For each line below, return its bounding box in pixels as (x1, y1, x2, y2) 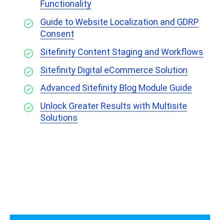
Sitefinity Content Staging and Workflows (40, 46, 203, 57)
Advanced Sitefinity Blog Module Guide (40, 82, 192, 93)
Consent (40, 28, 74, 39)
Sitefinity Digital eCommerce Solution (40, 64, 188, 75)
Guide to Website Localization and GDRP (40, 17, 199, 27)
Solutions (40, 112, 78, 123)
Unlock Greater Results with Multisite (40, 101, 187, 111)
